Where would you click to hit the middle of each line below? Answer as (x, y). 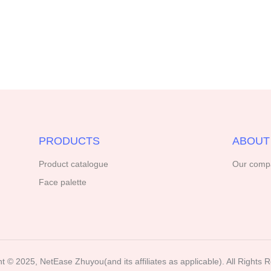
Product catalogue (73, 164)
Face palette (62, 182)
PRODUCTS (69, 141)
